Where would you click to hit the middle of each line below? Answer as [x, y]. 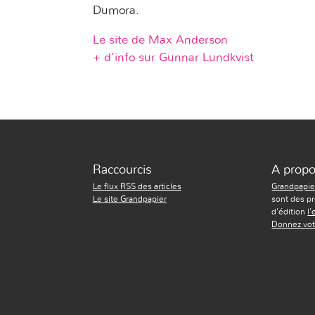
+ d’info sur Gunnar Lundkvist [173, 57]
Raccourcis [122, 170]
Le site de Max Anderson [160, 39]
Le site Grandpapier [129, 199]
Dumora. [116, 10]
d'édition [290, 211]
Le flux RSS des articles [137, 186]
